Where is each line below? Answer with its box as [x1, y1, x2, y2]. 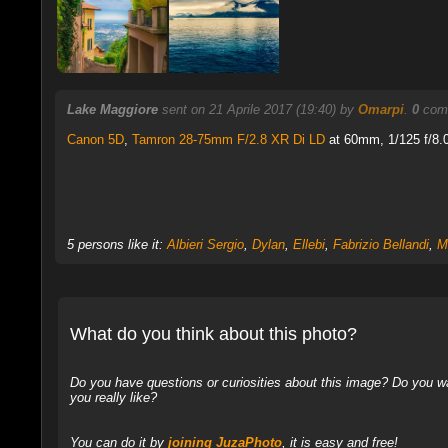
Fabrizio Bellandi [332, 237, 429, 252]
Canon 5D [66, 132, 124, 147]
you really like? [69, 389, 157, 405]
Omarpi [357, 102, 404, 117]
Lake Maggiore [66, 102, 158, 117]
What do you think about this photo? [69, 323, 357, 344]
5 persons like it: [66, 237, 167, 252]
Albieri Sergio [166, 237, 244, 252]
